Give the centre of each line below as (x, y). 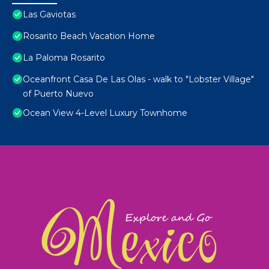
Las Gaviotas (49, 15)
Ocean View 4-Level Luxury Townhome (105, 113)
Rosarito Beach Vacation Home (89, 36)
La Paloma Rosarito (64, 58)
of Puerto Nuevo (58, 94)
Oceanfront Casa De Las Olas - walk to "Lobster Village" (138, 80)
